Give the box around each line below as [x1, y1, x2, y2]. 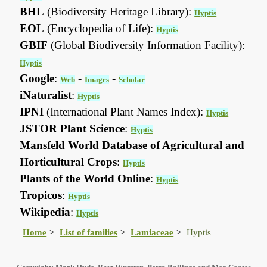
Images [85, 75, 110, 85]
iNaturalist [20, 89, 72, 102]
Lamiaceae [131, 227, 174, 238]
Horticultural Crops [20, 156, 117, 169]
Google [20, 72, 55, 85]
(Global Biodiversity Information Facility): [48, 39, 246, 52]
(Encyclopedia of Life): [44, 22, 157, 35]
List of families [60, 227, 118, 238]
